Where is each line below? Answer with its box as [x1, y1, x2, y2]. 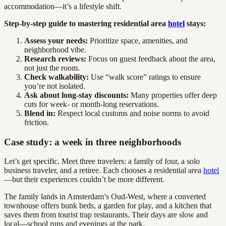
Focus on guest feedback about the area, [86, 54, 215, 63]
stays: [185, 19, 206, 28]
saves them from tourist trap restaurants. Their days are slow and [4, 210, 208, 219]
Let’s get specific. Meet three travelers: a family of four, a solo [4, 157, 200, 166]
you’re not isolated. [24, 81, 85, 90]
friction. [24, 118, 49, 127]
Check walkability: [24, 72, 89, 81]
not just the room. [24, 63, 80, 72]
